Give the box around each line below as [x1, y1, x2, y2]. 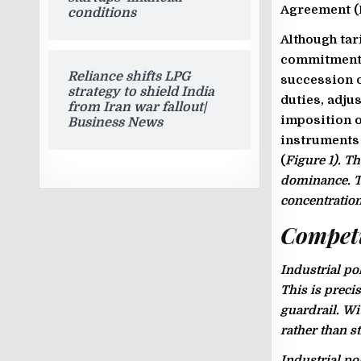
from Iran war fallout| [68, 100, 207, 114]
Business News [68, 115, 164, 130]
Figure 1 [284, 152, 333, 168]
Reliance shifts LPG [68, 69, 191, 84]
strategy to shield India [68, 85, 215, 99]
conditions [68, 6, 137, 20]
